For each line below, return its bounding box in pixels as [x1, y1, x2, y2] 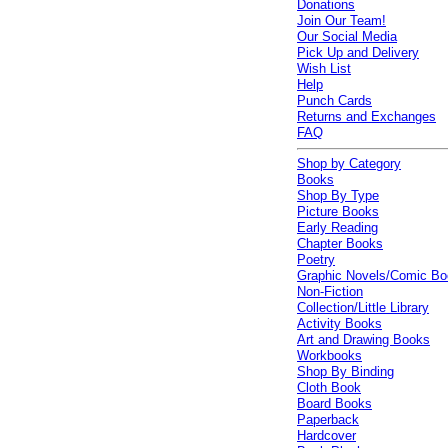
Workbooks [297, 348, 363, 363]
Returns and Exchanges [297, 109, 437, 124]
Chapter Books [297, 236, 384, 251]
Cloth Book [297, 380, 362, 395]
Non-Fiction [297, 284, 364, 299]
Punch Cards [297, 93, 373, 108]
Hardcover [297, 428, 357, 443]
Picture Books [297, 204, 380, 219]
